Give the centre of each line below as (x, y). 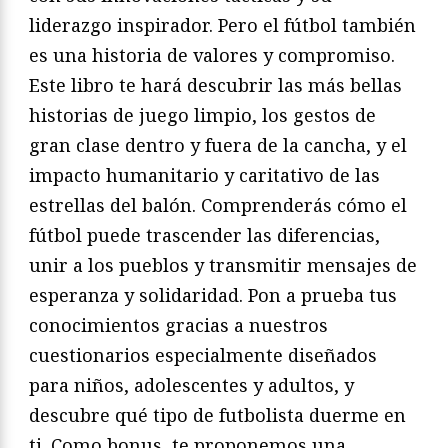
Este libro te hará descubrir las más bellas (215, 84)
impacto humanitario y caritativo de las (204, 174)
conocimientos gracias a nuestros (178, 324)
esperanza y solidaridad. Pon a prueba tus (213, 294)
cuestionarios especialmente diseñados (203, 354)
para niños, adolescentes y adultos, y (191, 384)
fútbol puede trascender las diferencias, (204, 234)
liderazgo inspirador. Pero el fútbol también (222, 24)
